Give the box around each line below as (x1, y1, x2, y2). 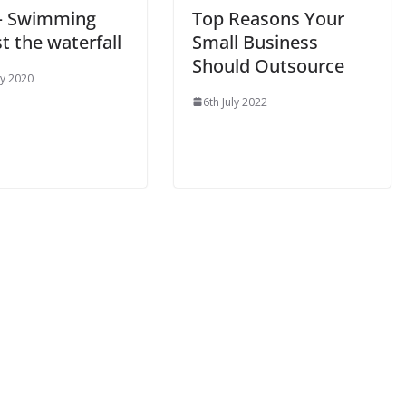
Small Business (192, 29, 318, 54)
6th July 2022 (203, 93, 267, 110)
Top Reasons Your (192, 5, 344, 31)
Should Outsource (192, 53, 344, 78)
